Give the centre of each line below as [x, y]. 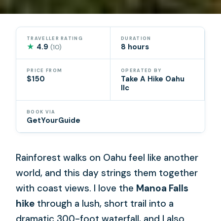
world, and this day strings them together [107, 173]
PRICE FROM [45, 71]
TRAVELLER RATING [55, 38]
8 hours [135, 47]
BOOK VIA [41, 112]
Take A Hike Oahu [153, 79]
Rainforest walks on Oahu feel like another [107, 157]
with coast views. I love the [76, 188]
